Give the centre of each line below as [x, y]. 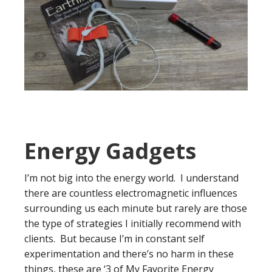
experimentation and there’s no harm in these [129, 253]
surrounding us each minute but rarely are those [136, 208]
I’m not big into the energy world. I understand [131, 178]
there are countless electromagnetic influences [131, 193]
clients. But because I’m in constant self [114, 238]
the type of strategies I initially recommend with [133, 223]
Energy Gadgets [110, 151]
